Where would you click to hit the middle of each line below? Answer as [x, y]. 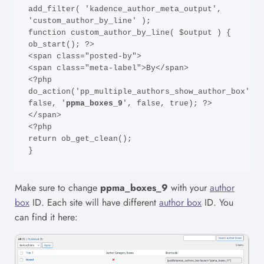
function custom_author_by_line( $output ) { [129, 32]
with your [189, 188]
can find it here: [46, 217]
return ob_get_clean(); [80, 138]
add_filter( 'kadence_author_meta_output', [125, 9]
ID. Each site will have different [94, 202]
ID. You [217, 202]
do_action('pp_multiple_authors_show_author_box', [141, 91]
